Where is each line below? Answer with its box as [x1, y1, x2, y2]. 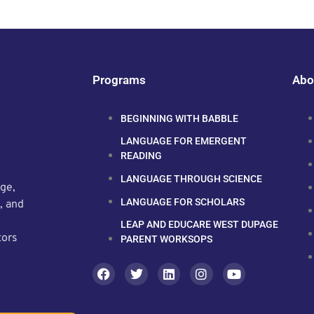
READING [121, 149, 162, 161]
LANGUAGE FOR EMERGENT [121, 135, 247, 146]
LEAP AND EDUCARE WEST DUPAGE [121, 218, 278, 230]
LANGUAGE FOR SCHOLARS [121, 196, 245, 207]
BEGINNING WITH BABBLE [121, 112, 238, 124]
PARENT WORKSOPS [121, 233, 212, 245]
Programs [93, 72, 146, 87]
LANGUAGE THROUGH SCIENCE [121, 172, 262, 184]
